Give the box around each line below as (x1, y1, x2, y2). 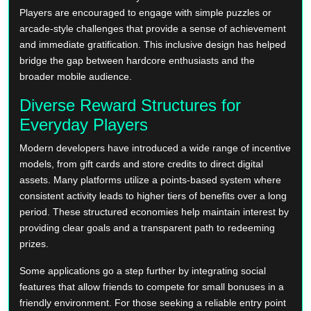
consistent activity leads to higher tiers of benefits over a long (19, 190, 287, 201)
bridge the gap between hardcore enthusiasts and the (19, 54, 255, 66)
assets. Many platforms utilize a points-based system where (19, 174, 281, 185)
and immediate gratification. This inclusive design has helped (19, 38, 286, 50)
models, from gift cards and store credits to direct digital (19, 158, 263, 169)
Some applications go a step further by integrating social (19, 264, 266, 276)
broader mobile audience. (19, 70, 132, 82)
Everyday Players (19, 115, 148, 134)
